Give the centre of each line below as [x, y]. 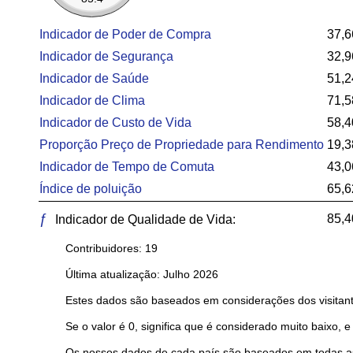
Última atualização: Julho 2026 [142, 274]
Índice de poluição [91, 189]
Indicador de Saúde [94, 78]
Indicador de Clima [92, 100]
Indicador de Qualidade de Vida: [144, 219]
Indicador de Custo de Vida [115, 123]
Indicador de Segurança [106, 56]
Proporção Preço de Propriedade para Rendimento [182, 145]
